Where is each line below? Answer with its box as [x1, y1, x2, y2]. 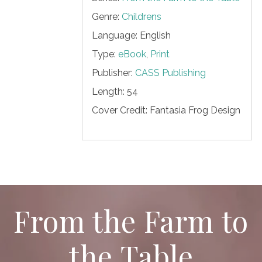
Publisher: [91, 67, 135, 78]
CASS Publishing [135, 67, 206, 78]
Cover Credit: [91, 104, 150, 116]
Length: [91, 85, 127, 97]
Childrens [121, 11, 161, 22]
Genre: [91, 11, 122, 22]
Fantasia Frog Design [149, 104, 240, 116]
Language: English [91, 29, 171, 41]
